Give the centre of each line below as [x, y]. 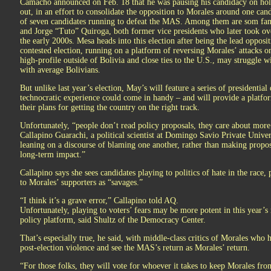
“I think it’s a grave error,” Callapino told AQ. [99, 201]
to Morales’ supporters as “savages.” [81, 182]
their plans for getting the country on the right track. [110, 107]
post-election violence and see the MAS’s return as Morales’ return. [135, 248]
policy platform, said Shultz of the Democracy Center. [113, 220]
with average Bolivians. [60, 70]
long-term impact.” [53, 155]
